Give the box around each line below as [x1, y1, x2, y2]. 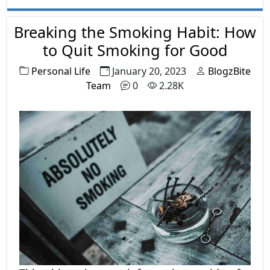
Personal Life [31, 64, 90, 78]
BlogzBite [208, 64, 251, 78]
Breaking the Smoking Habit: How [14, 21, 256, 42]
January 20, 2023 [112, 64, 186, 78]
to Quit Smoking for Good [42, 39, 228, 60]
